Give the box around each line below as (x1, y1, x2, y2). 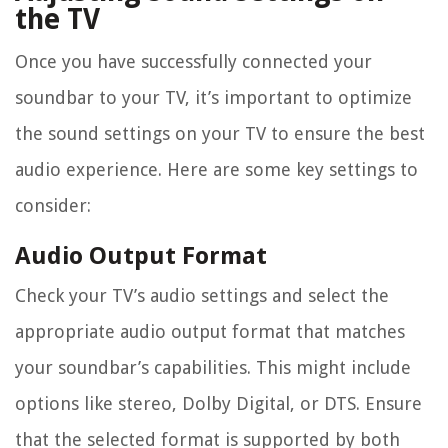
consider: (15, 195, 91, 217)
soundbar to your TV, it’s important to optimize (15, 87, 412, 109)
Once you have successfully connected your (15, 51, 372, 73)
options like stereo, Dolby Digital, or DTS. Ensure (15, 393, 422, 415)
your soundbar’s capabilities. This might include (15, 357, 411, 379)
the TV (15, 3, 100, 37)
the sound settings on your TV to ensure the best (15, 123, 425, 145)
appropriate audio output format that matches (15, 321, 405, 343)
